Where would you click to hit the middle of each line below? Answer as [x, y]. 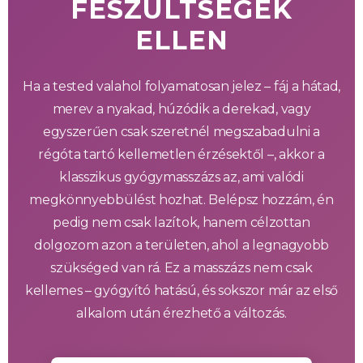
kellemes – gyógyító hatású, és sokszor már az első [181, 290]
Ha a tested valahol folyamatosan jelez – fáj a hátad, [181, 86]
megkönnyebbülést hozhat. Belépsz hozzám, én [181, 199]
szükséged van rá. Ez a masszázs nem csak [181, 267]
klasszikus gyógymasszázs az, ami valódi [181, 177]
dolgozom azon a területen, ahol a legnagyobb [181, 245]
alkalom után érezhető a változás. [181, 313]
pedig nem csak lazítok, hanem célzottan [181, 222]
